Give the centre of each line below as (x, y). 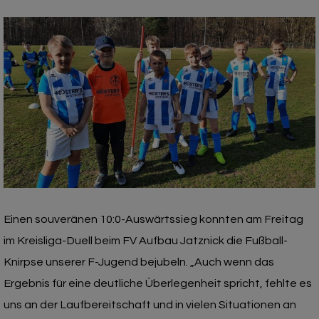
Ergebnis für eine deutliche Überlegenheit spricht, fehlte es (158, 284)
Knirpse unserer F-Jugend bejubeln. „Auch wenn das (139, 262)
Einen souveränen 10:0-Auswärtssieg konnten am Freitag (153, 220)
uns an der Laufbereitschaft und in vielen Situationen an (150, 305)
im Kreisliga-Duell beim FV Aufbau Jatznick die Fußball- (146, 241)
